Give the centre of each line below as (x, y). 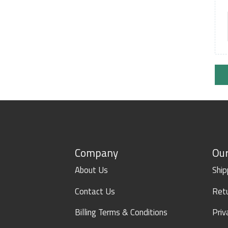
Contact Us (95, 191)
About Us (91, 170)
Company (96, 153)
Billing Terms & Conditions (121, 212)
